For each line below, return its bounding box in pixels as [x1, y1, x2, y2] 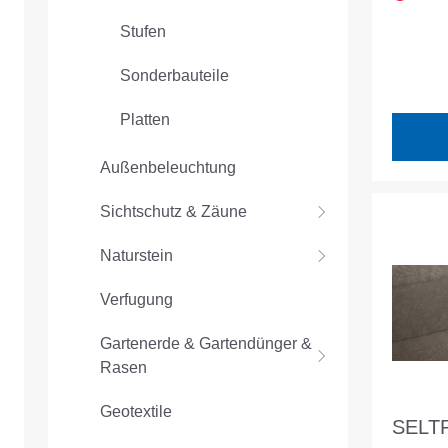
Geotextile [100, 403, 172, 421]
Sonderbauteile [120, 67, 229, 85]
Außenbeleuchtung [100, 159, 236, 177]
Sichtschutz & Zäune [100, 203, 247, 221]
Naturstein [100, 247, 173, 265]
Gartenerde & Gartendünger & [100, 335, 312, 353]
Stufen [120, 23, 166, 41]
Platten [120, 111, 170, 129]
